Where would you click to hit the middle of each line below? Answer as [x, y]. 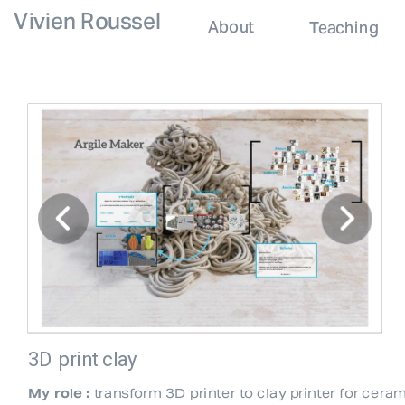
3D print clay [83, 359]
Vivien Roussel [87, 22]
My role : [59, 393]
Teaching [344, 28]
